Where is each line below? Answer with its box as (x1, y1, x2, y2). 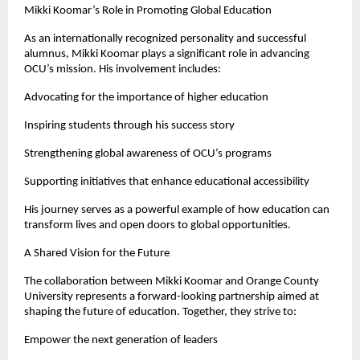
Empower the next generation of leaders (24, 334, 218, 347)
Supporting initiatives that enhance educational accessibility (24, 176, 309, 189)
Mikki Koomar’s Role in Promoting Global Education (24, 5, 272, 18)
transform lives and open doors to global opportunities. (24, 219, 291, 232)
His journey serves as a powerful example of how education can (24, 204, 329, 217)
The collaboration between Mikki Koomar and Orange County (24, 276, 319, 288)
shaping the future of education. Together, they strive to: (24, 306, 297, 319)
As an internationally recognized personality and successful (24, 33, 306, 46)
